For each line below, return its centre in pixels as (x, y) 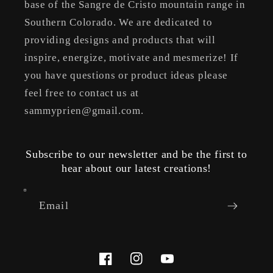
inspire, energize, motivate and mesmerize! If (132, 58)
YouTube (180, 266)
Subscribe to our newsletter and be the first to (136, 154)
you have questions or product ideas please (126, 76)
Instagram (150, 266)
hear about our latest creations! (136, 168)
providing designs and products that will (120, 40)
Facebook (119, 266)
